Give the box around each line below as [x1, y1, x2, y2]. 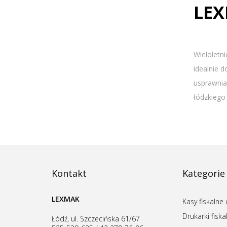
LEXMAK [52, 194, 80, 204]
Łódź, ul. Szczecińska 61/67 [52, 214, 140, 224]
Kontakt [52, 167, 87, 180]
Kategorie [182, 167, 225, 180]
